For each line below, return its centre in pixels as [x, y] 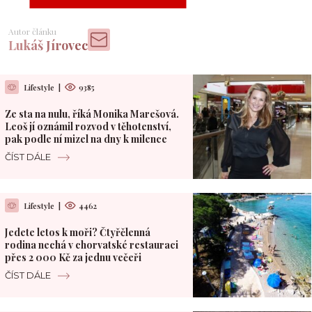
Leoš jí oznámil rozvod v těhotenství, [88, 127]
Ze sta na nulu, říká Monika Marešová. [92, 114]
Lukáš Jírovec [48, 46]
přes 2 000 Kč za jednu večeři [73, 258]
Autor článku [32, 32]
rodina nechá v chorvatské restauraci [91, 245]
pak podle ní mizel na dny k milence [86, 139]
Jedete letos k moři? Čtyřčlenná [77, 233]
